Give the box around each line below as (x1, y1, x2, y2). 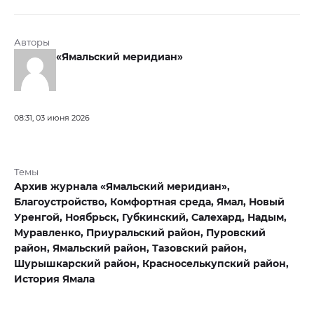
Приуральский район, (86, 226, 206, 239)
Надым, (247, 210, 287, 224)
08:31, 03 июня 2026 (14, 112, 90, 123)
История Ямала (14, 272, 95, 285)
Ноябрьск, (65, 210, 122, 224)
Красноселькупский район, (142, 257, 289, 270)
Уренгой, (14, 210, 65, 224)
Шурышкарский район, (14, 257, 142, 270)
